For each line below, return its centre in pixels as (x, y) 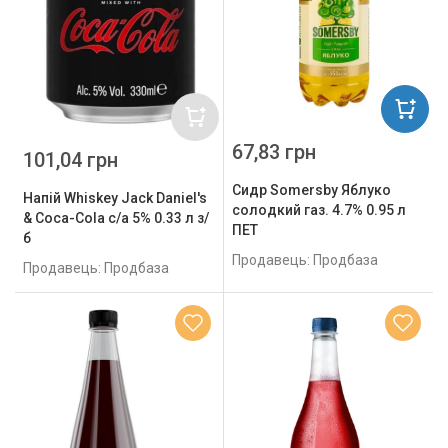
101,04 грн (70, 159)
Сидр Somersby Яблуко (311, 190)
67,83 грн (274, 152)
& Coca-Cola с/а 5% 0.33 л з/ (116, 217)
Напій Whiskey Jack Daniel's (115, 197)
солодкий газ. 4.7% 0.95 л (319, 210)
